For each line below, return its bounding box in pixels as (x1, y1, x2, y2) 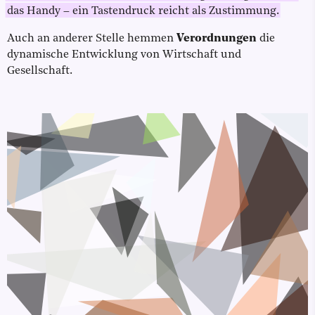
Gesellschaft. (7, 65, 72, 77)
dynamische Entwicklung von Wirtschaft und (7, 49, 241, 61)
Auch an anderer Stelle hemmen (7, 33, 176, 45)
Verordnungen (176, 33, 259, 45)
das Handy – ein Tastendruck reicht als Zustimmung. (7, 6, 279, 18)
